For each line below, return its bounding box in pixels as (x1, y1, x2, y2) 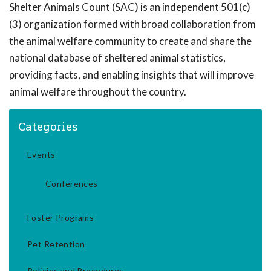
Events (27, 149, 56, 160)
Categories (18, 119, 78, 134)
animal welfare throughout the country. (9, 85, 186, 98)
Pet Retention (27, 239, 85, 249)
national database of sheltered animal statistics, (9, 51, 226, 64)
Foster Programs (27, 212, 94, 223)
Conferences (45, 178, 98, 189)
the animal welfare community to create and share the (9, 34, 252, 47)
